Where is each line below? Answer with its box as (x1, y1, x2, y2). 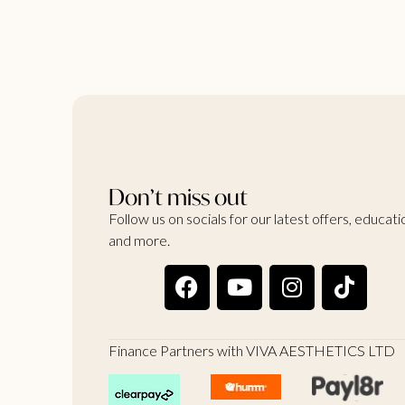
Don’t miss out (108, 183, 248, 212)
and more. (108, 231, 170, 250)
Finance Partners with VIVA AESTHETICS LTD (108, 341, 395, 359)
